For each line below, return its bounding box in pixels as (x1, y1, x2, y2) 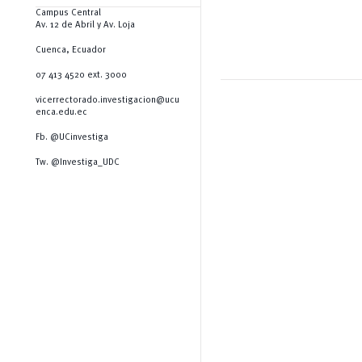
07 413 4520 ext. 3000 (35, 69, 127, 80)
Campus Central (35, 7, 101, 18)
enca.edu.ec (35, 107, 87, 117)
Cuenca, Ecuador (35, 44, 106, 55)
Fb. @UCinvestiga (35, 132, 108, 142)
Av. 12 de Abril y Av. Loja (35, 19, 135, 30)
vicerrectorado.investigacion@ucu (35, 95, 179, 105)
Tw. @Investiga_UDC (35, 157, 120, 167)
